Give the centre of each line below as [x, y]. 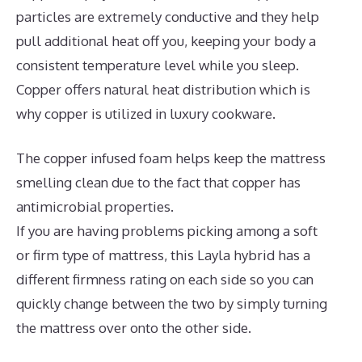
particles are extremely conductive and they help [168, 16]
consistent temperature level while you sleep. [158, 65]
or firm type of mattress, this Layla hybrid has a [163, 255]
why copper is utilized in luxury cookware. [146, 113]
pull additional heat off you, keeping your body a [166, 40]
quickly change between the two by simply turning [172, 304]
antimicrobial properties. [95, 207]
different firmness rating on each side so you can [165, 280]
